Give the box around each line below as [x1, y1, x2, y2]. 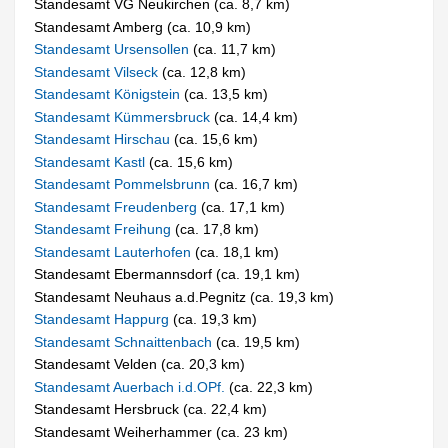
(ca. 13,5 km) [184, 86, 269, 103]
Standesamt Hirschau [34, 131, 175, 148]
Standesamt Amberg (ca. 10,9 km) [34, 18, 252, 35]
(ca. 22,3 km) [229, 378, 314, 395]
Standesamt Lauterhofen [34, 243, 196, 260]
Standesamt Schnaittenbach [34, 333, 217, 350]
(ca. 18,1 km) [195, 243, 280, 260]
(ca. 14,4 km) [214, 108, 299, 125]
